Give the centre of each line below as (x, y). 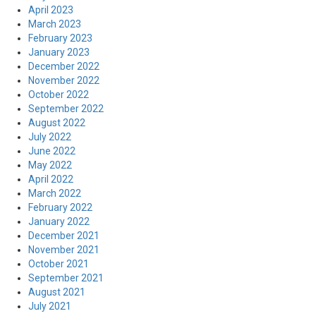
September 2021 (66, 278)
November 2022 (64, 80)
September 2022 (66, 109)
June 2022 (52, 151)
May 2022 (50, 165)
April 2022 (51, 179)
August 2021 (57, 292)
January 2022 (59, 221)
